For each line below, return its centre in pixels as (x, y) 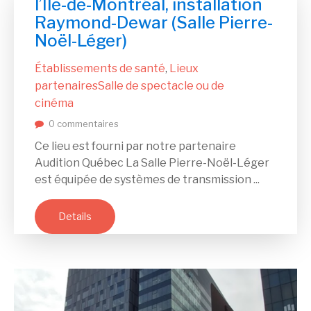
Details (75, 217)
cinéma (54, 103)
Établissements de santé (100, 69)
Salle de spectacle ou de (161, 86)
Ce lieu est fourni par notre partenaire (135, 146)
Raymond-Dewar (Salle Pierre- (154, 23)
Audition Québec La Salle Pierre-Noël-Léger (152, 163)
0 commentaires (84, 124)
